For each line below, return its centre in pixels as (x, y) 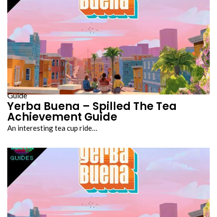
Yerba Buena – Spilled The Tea (92, 106)
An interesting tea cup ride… (52, 128)
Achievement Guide (62, 117)
